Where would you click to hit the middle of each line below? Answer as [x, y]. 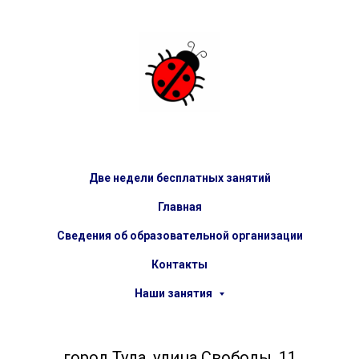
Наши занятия [175, 293]
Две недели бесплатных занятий [179, 178]
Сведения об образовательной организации [179, 236]
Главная [179, 207]
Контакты [179, 264]
